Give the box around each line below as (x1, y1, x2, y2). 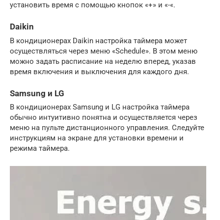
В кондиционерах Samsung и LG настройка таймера (10, 102, 190, 111)
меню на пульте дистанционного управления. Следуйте (10, 123, 204, 132)
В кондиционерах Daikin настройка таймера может (10, 36, 187, 45)
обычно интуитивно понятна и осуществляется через (10, 112, 197, 122)
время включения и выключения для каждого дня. (10, 67, 189, 76)
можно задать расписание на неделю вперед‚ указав (10, 56, 196, 66)
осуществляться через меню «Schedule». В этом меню (10, 46, 197, 55)
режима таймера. (10, 143, 70, 153)
